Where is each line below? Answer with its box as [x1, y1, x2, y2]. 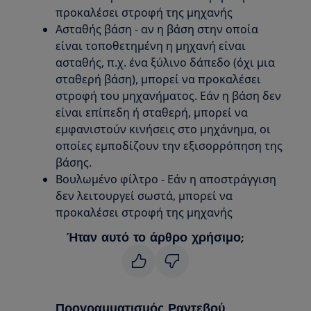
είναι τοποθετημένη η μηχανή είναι [56, 38, 246, 54]
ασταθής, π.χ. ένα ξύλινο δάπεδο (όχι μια [56, 55, 276, 71]
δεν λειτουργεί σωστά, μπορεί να [56, 188, 233, 204]
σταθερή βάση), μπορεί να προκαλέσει [56, 72, 262, 87]
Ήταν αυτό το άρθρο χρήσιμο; [67, 228, 244, 245]
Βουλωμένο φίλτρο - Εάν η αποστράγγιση [56, 171, 277, 187]
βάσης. [56, 155, 92, 171]
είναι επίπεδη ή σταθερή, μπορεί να [56, 105, 249, 121]
